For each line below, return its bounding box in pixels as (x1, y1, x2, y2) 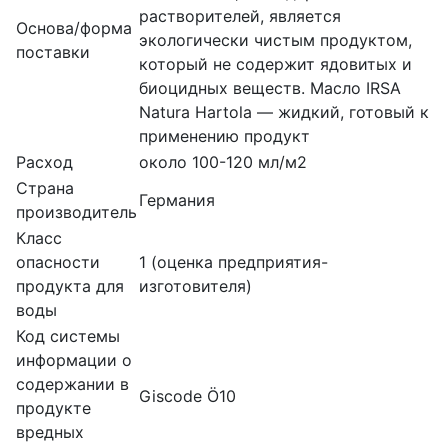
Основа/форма (16, 17, 132, 38)
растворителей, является (139, 5, 341, 26)
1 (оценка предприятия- (139, 251, 328, 272)
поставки (16, 41, 90, 62)
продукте (16, 397, 91, 418)
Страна (16, 177, 74, 198)
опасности (16, 251, 100, 272)
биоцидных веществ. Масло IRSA (139, 77, 401, 98)
